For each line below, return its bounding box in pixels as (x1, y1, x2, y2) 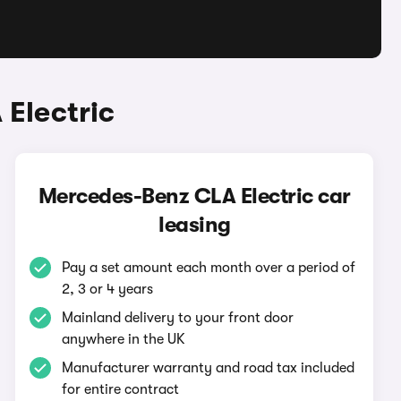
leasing (158, 212, 231, 237)
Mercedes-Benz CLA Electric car (38, 183, 351, 209)
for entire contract (62, 381, 180, 397)
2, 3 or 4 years (62, 281, 154, 297)
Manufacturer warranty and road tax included (62, 360, 355, 376)
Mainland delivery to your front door (62, 310, 294, 326)
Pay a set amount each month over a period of (62, 260, 356, 276)
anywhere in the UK (62, 331, 186, 347)
